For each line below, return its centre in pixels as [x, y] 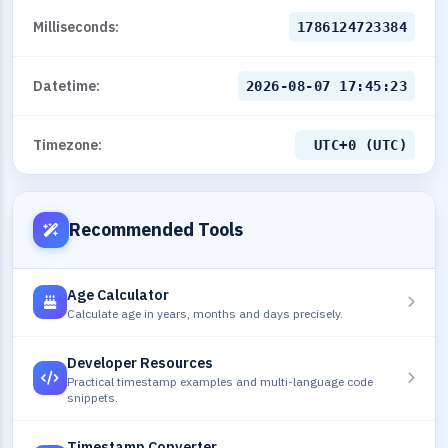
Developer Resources [140, 362]
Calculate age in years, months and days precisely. [205, 313]
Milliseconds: [76, 26]
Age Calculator [118, 294]
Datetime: [66, 85]
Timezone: [67, 144]
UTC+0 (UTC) [360, 144]
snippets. [92, 397]
